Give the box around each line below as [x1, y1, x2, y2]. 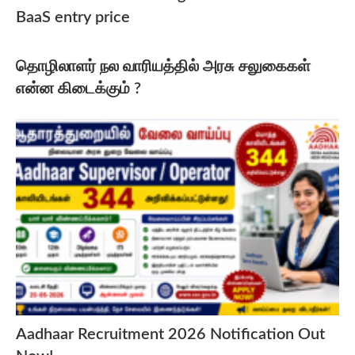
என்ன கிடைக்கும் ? [16, 80, 141, 97]
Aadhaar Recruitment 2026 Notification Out [16, 326, 325, 342]
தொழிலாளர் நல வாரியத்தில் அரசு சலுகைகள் [16, 58, 311, 74]
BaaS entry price [16, 9, 130, 25]
